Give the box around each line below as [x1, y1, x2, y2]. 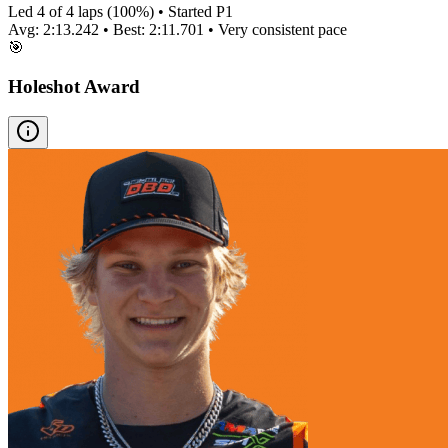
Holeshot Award [8, 75, 140, 97]
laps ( [74, 2, 112, 20]
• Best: [99, 20, 149, 38]
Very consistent [218, 20, 314, 38]
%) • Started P [136, 2, 225, 20]
